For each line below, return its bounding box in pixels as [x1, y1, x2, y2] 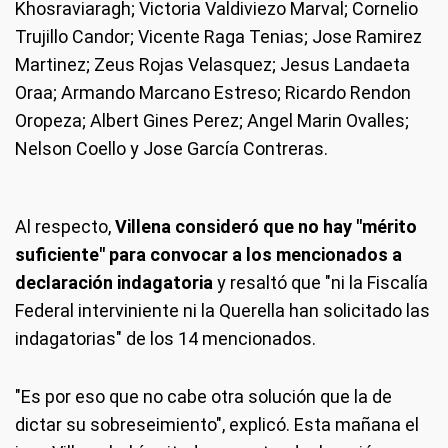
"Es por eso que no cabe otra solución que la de [15, 386, 392, 407]
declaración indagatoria [15, 272, 213, 293]
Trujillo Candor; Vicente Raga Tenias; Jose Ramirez [15, 26, 422, 47]
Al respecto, [15, 216, 115, 237]
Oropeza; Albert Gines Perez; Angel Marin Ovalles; [15, 110, 409, 131]
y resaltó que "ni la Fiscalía [213, 272, 428, 293]
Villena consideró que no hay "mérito [115, 216, 417, 237]
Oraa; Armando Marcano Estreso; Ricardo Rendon [15, 82, 411, 103]
